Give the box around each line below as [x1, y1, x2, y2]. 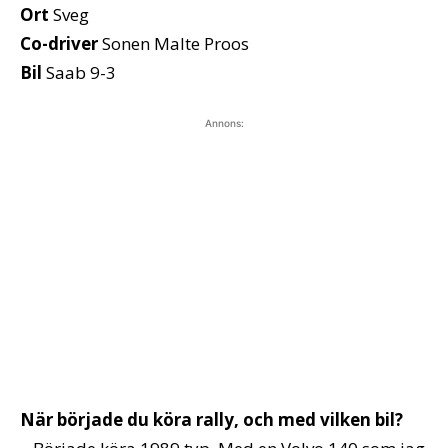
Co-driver [20, 31, 98, 55]
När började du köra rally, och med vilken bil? [20, 407, 403, 431]
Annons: [204, 116, 244, 129]
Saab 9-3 [42, 60, 116, 84]
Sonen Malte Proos [98, 31, 249, 55]
